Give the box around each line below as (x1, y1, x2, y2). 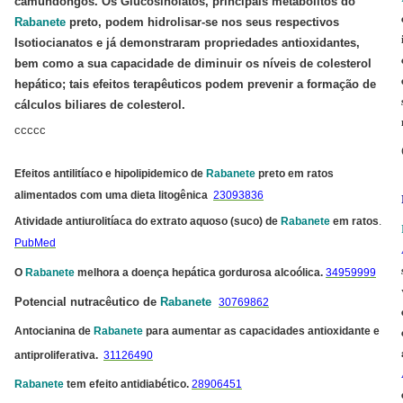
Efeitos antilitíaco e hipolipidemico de (14, 167, 206, 180)
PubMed (14, 237, 56, 249)
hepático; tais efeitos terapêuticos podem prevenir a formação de (14, 77, 376, 91)
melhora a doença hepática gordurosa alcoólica (75, 265, 320, 278)
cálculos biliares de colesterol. (14, 98, 185, 112)
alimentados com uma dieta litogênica (14, 189, 208, 201)
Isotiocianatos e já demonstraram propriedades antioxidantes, (14, 36, 360, 49)
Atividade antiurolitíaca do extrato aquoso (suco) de (14, 215, 281, 228)
